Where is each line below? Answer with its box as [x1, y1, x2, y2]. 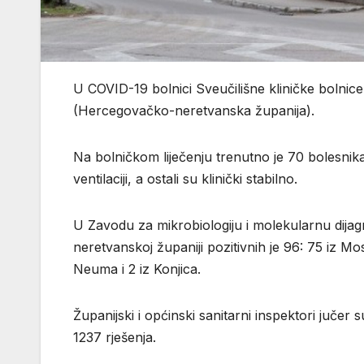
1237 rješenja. [73, 329, 156, 346]
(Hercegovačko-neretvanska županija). [73, 102, 314, 119]
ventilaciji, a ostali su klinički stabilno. [73, 171, 297, 188]
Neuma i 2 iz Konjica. [73, 261, 201, 278]
